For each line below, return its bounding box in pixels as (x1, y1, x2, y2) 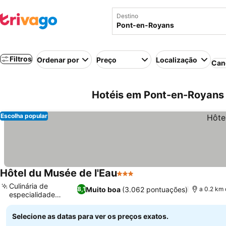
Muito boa (85, 185, 121, 194)
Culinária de (9, 182, 48, 190)
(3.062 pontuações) (122, 185, 188, 194)
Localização (156, 55, 197, 64)
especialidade (9, 190, 55, 199)
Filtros (10, 54, 32, 63)
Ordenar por (37, 55, 79, 64)
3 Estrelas (117, 174, 154, 184)
